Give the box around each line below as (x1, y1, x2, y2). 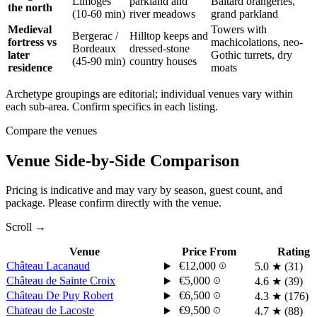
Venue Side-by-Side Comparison (6, 151, 239, 170)
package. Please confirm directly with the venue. (6, 197, 221, 209)
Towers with (211, 23, 267, 35)
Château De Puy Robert (6, 289, 113, 302)
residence (8, 61, 52, 74)
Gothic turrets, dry (211, 48, 292, 61)
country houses (129, 54, 197, 67)
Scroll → (6, 221, 46, 234)
